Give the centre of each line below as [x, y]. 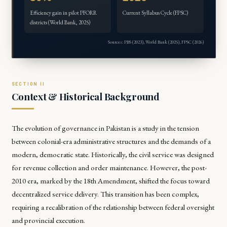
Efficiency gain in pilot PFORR [64, 12]
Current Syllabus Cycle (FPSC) [155, 12]
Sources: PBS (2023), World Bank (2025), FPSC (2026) [156, 42]
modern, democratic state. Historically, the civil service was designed [112, 155]
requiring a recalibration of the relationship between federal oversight [113, 207]
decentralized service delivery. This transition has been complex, [105, 194]
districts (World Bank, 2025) [60, 22]
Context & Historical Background [85, 97]
